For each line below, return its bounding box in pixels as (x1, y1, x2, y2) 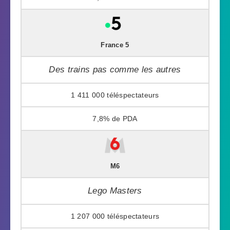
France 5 (101, 41, 129, 49)
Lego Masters (88, 185, 142, 196)
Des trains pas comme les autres (49, 64, 181, 74)
